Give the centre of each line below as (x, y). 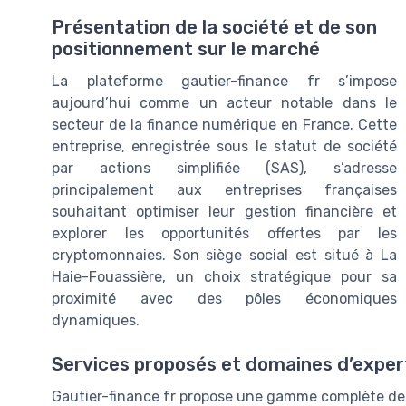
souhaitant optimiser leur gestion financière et (224, 212)
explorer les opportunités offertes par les (224, 234)
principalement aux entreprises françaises (224, 190)
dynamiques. (96, 321)
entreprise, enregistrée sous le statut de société (224, 147)
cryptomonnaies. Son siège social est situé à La (224, 256)
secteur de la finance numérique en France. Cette (224, 125)
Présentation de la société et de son (214, 28)
